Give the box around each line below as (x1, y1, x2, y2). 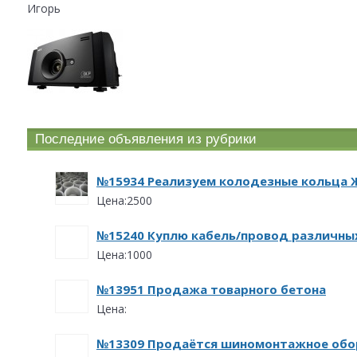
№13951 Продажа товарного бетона (96, 281, 326, 298)
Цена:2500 (96, 193, 152, 209)
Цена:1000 (96, 247, 152, 263)
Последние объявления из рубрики (35, 131, 257, 147)
